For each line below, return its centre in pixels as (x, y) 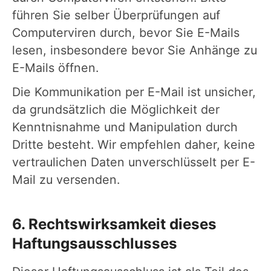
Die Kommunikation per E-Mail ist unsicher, (134, 92)
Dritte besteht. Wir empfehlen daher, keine (134, 144)
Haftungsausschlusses (95, 243)
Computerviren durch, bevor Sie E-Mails (126, 32)
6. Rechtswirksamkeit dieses (114, 224)
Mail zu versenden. (66, 179)
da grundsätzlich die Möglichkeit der (116, 109)
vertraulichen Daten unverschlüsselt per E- (134, 162)
